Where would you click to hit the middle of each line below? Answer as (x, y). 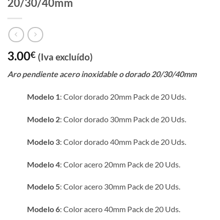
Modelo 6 (43, 209)
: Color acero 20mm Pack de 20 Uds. (120, 164)
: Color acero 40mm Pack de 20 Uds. (120, 209)
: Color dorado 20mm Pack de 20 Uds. (123, 97)
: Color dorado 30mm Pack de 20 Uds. (123, 119)
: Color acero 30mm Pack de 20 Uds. (120, 187)
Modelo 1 (43, 97)
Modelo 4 (43, 164)
